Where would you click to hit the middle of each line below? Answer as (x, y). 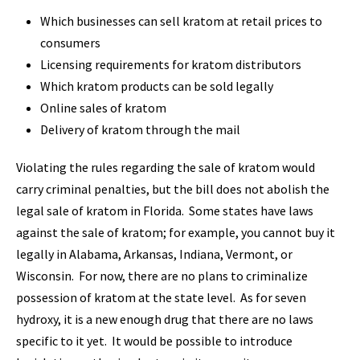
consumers (70, 42)
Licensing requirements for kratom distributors (171, 64)
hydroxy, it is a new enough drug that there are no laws (165, 319)
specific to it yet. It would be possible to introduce (154, 340)
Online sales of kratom (103, 107)
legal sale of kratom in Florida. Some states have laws (165, 210)
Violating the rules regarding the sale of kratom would (166, 167)
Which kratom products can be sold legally (157, 86)
